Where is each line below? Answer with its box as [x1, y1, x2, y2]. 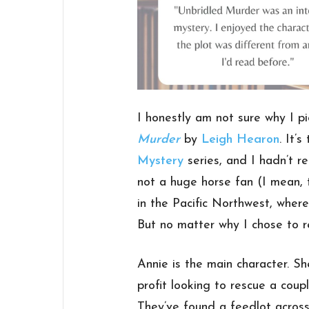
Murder [137, 133, 181, 147]
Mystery [137, 154, 184, 168]
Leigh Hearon [201, 133, 280, 147]
